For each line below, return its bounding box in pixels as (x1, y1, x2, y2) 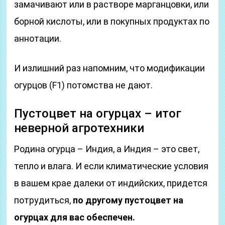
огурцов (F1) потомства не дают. (14, 80, 153, 90)
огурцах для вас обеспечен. (14, 212, 136, 222)
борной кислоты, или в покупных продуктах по (14, 16, 210, 27)
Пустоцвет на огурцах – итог (14, 106, 182, 121)
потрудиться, (14, 195, 73, 205)
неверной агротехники (14, 121, 145, 135)
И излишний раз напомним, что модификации (14, 63, 205, 73)
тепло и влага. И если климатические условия (14, 161, 209, 171)
